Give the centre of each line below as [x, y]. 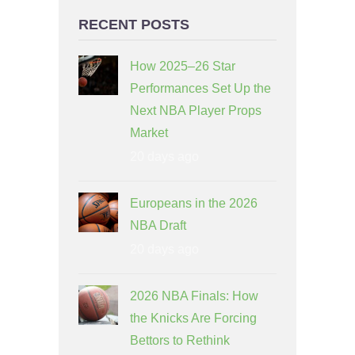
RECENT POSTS [134, 25]
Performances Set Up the [200, 88]
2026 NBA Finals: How [194, 296]
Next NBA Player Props [196, 110]
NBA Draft [158, 225]
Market [149, 132]
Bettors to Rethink [180, 340]
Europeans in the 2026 [194, 203]
